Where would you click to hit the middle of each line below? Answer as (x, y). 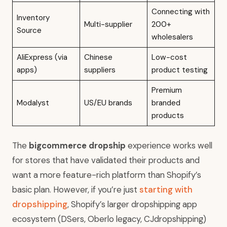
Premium (166, 90)
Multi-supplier (108, 25)
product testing (179, 70)
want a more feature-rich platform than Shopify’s (107, 175)
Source (29, 31)
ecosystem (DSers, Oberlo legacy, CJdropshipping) (109, 219)
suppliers (100, 70)
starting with (166, 190)
